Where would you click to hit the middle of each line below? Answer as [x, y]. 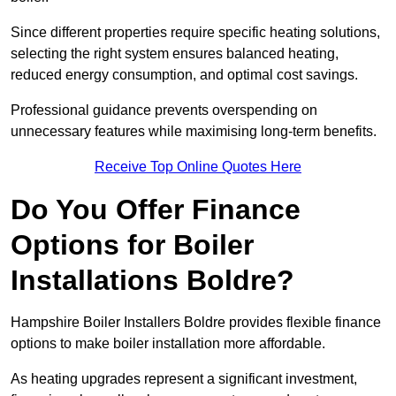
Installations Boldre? [152, 281]
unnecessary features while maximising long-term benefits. [194, 132]
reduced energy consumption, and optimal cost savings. [186, 75]
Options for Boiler [132, 245]
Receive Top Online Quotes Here [198, 167]
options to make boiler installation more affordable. [170, 344]
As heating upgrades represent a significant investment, [184, 379]
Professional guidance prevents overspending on [164, 110]
